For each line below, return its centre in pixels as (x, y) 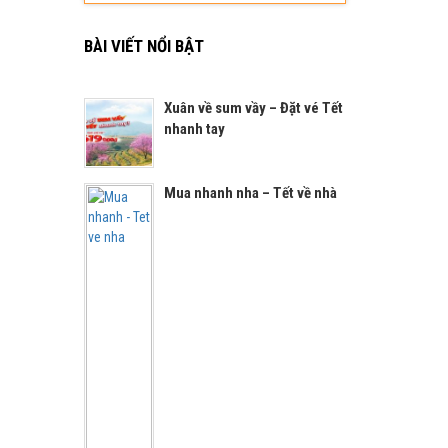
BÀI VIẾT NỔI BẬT (143, 45)
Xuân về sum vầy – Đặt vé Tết (253, 107)
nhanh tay (194, 128)
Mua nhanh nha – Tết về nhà (250, 192)
